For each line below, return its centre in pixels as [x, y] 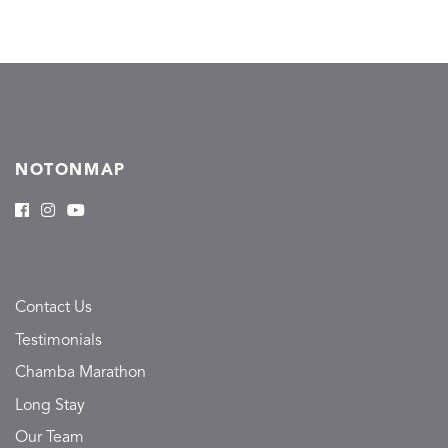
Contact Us [53, 308]
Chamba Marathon [80, 373]
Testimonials [58, 340]
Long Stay [50, 405]
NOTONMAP [70, 170]
